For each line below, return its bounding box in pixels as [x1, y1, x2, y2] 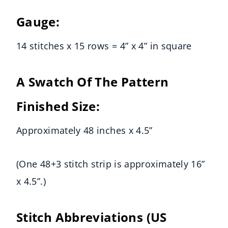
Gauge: [16, 13, 63, 31]
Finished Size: [16, 98, 103, 115]
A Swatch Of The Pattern [16, 73, 169, 91]
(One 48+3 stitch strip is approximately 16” [16, 158, 205, 170]
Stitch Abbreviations [16, 209, 147, 226]
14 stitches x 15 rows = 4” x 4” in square [16, 40, 192, 52]
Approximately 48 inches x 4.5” [16, 124, 153, 137]
